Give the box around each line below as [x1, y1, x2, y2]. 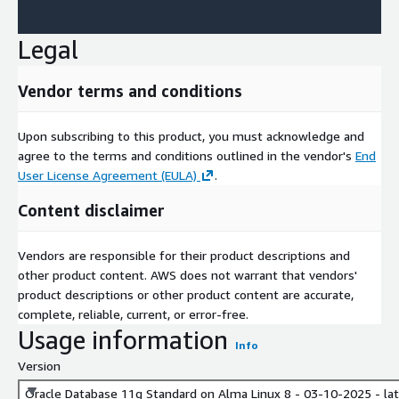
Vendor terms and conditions [18, 80, 242, 101]
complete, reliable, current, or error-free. [18, 305, 248, 322]
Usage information [18, 324, 228, 354]
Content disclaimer [18, 199, 165, 220]
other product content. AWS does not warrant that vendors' [18, 266, 357, 282]
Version [18, 357, 61, 373]
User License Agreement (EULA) [18, 167, 197, 183]
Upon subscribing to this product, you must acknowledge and [18, 127, 364, 143]
